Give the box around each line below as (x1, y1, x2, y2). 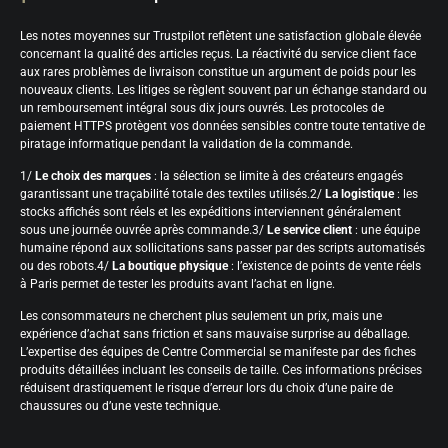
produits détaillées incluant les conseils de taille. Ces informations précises (20, 363, 422, 378)
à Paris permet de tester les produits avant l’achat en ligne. (20, 276, 335, 291)
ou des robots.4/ (20, 258, 112, 273)
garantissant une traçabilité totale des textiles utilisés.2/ (20, 186, 325, 201)
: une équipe (352, 222, 420, 237)
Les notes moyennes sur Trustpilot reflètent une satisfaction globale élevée (20, 28, 421, 43)
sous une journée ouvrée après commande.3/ (20, 222, 267, 237)
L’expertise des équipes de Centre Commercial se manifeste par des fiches (20, 345, 416, 360)
